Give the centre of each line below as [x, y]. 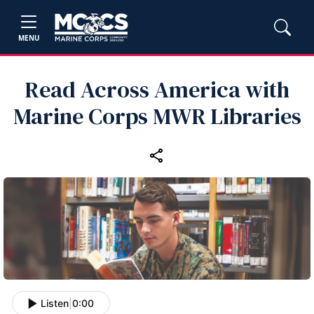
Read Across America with [157, 90]
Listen [55, 303]
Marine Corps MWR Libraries [157, 116]
